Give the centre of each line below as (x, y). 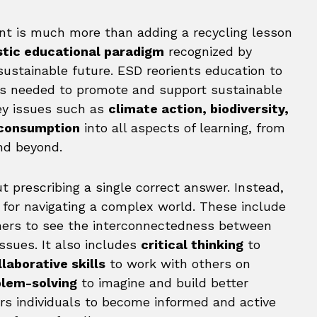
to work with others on (178, 264)
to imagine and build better (163, 283)
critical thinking (192, 244)
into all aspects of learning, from (183, 128)
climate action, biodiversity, (198, 109)
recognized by (208, 51)
